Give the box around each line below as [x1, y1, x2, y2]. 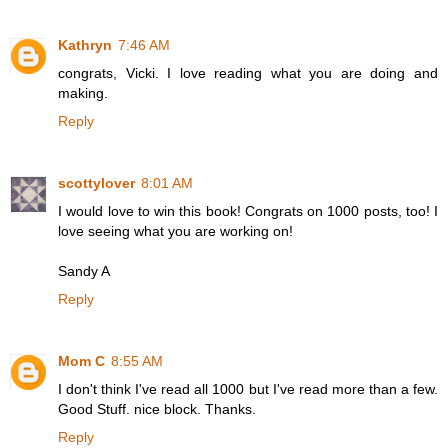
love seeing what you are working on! [58, 223, 293, 240]
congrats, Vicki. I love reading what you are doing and [58, 65, 438, 82]
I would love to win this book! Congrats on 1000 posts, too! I [58, 203, 438, 220]
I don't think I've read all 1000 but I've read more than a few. [58, 381, 438, 398]
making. [58, 85, 108, 102]
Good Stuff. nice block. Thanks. [58, 401, 256, 418]
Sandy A [58, 263, 110, 280]
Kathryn [58, 37, 112, 54]
